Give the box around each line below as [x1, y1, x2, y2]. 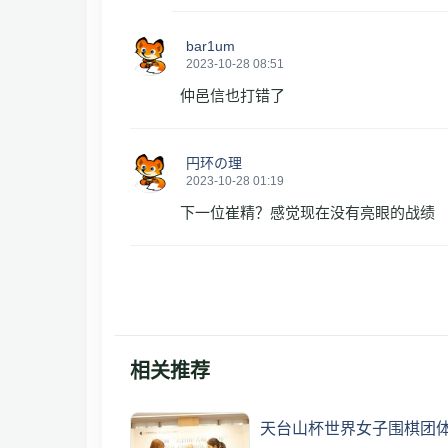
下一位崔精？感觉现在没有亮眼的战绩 [180, 204, 435, 221]
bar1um [186, 38, 235, 54]
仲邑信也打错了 [180, 87, 285, 104]
